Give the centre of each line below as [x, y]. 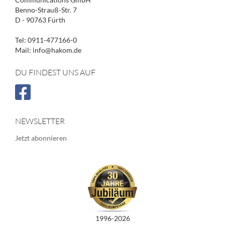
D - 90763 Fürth [40, 20]
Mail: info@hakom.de [48, 50]
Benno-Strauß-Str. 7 [46, 10]
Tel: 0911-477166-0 [46, 40]
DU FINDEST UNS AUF [55, 72]
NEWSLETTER [40, 121]
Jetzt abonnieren [41, 138]
